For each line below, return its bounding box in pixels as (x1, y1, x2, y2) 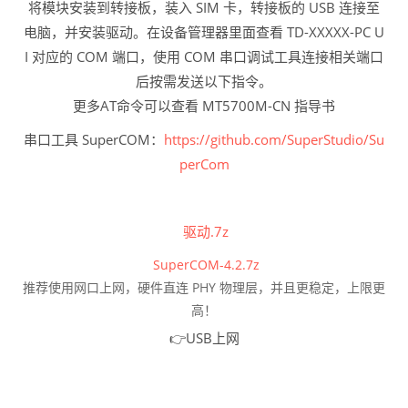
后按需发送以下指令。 (136, 71, 272, 90)
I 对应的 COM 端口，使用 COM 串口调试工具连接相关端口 (25, 46, 383, 66)
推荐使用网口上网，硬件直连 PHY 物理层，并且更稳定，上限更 (23, 278, 385, 296)
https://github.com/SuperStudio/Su (164, 129, 384, 148)
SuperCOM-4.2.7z (148, 255, 260, 273)
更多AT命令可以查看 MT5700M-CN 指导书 (73, 96, 335, 115)
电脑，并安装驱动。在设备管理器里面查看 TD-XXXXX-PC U (24, 22, 384, 41)
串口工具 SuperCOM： (24, 129, 164, 148)
